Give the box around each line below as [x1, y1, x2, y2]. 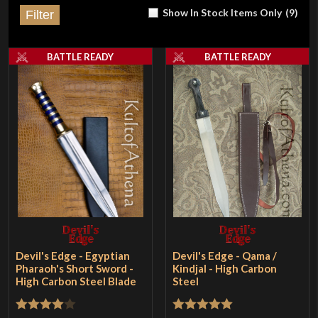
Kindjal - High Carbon [172, 262, 278, 275]
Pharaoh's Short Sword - [16, 262, 134, 275]
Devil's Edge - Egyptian [16, 249, 131, 263]
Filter [26, 7, 54, 23]
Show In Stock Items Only [163, 6, 282, 19]
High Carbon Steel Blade [16, 275, 137, 288]
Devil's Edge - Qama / [172, 249, 278, 263]
